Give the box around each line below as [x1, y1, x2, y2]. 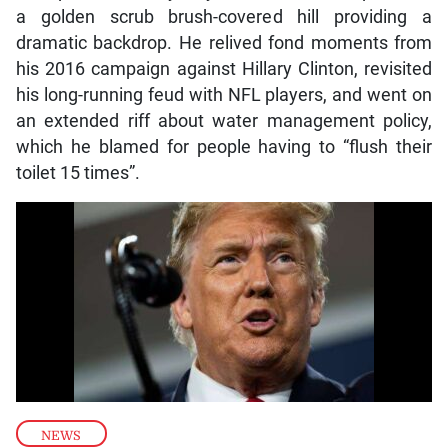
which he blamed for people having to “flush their [15, 137, 433, 158]
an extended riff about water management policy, [15, 111, 433, 132]
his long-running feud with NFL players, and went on [15, 85, 433, 106]
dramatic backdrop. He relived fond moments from [15, 33, 433, 54]
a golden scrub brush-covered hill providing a [15, 7, 433, 28]
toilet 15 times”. [15, 163, 140, 184]
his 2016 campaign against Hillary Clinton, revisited [15, 59, 433, 80]
